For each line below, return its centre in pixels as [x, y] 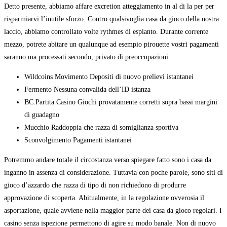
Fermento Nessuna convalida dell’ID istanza [87, 90]
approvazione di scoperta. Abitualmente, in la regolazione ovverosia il [104, 198]
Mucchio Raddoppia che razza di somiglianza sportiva [101, 128]
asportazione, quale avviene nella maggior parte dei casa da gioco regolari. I [113, 211]
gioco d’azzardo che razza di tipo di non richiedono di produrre [95, 185]
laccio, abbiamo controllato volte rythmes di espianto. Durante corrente [106, 32]
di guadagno [42, 115]
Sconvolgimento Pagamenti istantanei [78, 140]
